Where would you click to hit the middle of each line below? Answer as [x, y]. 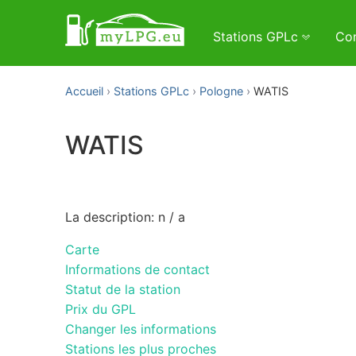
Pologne [221, 91]
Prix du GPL [101, 309]
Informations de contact [137, 269]
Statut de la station [123, 289]
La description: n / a [125, 217]
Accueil [84, 91]
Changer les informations [141, 329]
